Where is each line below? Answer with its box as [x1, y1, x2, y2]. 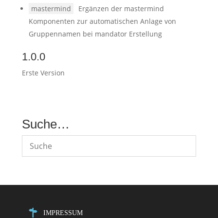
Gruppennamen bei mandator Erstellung [28, 29, 162, 38]
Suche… [21, 117, 70, 131]
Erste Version [21, 68, 65, 77]
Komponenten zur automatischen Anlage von [28, 17, 176, 26]
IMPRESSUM [43, 209, 83, 217]
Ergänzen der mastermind [78, 4, 164, 13]
